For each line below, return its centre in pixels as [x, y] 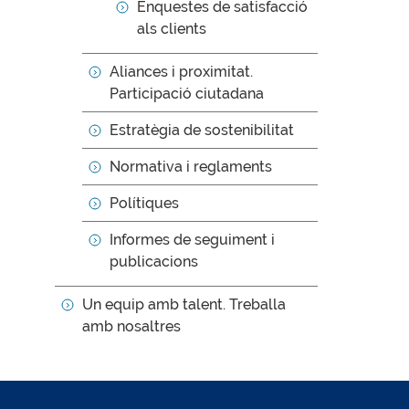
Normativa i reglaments [191, 167]
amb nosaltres [131, 326]
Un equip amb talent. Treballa [184, 304]
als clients [172, 29]
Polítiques [144, 203]
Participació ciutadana [187, 94]
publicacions [154, 262]
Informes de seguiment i [192, 240]
